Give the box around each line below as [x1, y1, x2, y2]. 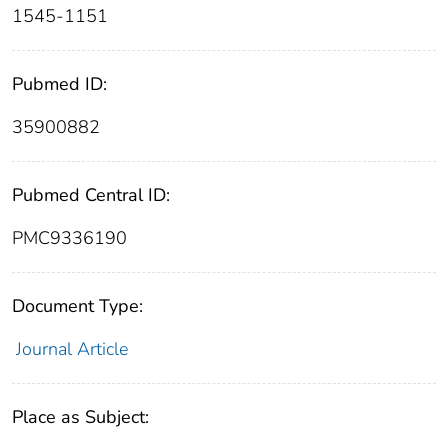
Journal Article [15, 337, 128, 362]
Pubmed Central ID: [12, 183, 170, 208]
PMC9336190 [12, 226, 127, 251]
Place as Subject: [12, 405, 149, 430]
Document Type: [12, 294, 143, 319]
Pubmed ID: [12, 72, 107, 97]
